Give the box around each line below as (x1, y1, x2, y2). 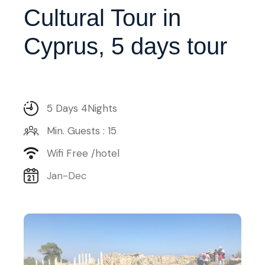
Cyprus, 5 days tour (24, 33, 227, 59)
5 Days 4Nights (47, 102, 117, 115)
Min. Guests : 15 (47, 124, 117, 137)
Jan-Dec (47, 169, 87, 182)
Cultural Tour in (24, 5, 181, 31)
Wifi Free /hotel (47, 147, 119, 160)
